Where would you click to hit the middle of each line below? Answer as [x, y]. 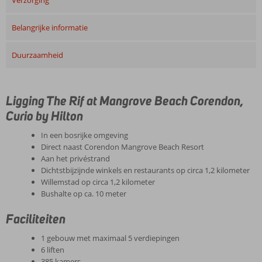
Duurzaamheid [37, 55]
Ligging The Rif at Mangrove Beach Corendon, [125, 101]
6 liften [53, 250]
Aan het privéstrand [75, 158]
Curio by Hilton [44, 116]
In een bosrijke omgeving [85, 135]
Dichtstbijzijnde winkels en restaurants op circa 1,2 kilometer [145, 170]
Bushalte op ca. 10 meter [84, 194]
